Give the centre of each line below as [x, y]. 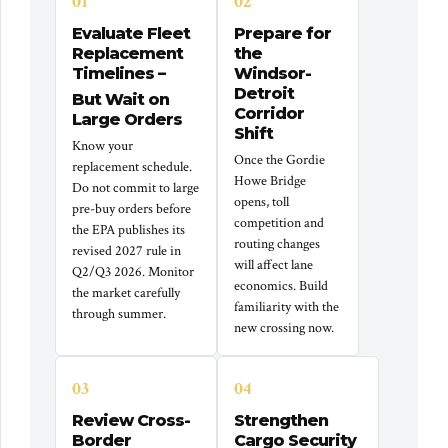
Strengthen [281, 421]
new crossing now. [284, 328]
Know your [102, 146]
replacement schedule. [132, 167]
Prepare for [283, 34]
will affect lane [274, 265]
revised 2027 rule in [126, 251]
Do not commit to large [135, 188]
